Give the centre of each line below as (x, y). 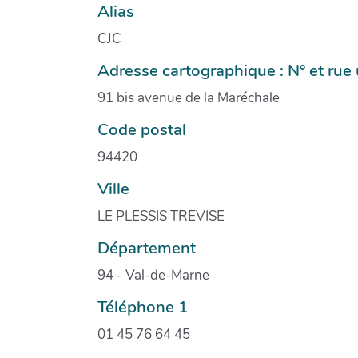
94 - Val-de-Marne (153, 275)
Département (147, 247)
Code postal (142, 129)
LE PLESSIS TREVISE (161, 216)
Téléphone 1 (143, 306)
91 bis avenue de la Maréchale (189, 97)
